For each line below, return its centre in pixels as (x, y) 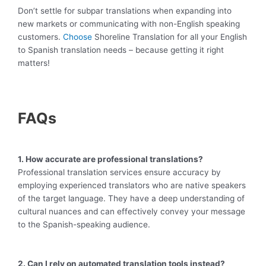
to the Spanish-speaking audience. (84, 224)
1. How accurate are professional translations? (110, 159)
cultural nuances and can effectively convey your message (132, 211)
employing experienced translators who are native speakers (132, 185)
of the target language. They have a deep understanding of (131, 198)
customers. (40, 37)
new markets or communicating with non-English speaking (129, 23)
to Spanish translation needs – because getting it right (121, 50)
